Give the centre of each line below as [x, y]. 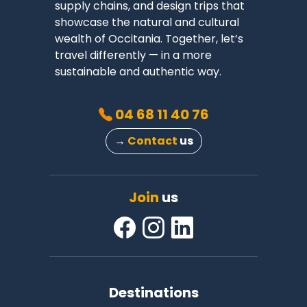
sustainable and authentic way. [138, 72]
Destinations [153, 293]
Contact [152, 141]
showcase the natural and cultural [147, 22]
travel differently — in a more [133, 55]
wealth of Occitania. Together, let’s [149, 39]
